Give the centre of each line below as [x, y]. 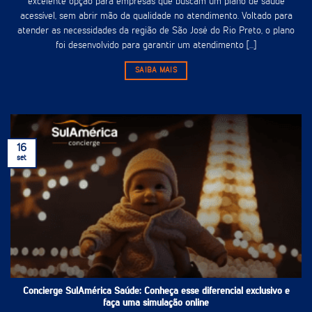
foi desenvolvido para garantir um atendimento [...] [156, 45]
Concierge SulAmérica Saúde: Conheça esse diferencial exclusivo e [156, 291]
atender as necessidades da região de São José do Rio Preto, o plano [156, 30]
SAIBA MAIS [156, 71]
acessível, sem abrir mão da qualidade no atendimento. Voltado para [156, 16]
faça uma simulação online [156, 303]
